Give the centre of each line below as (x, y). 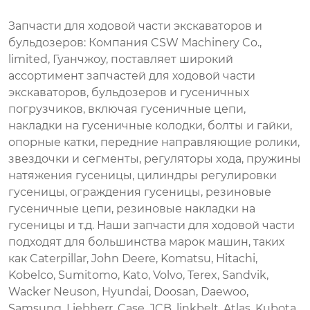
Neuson (75, 292)
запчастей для (128, 76)
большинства (127, 242)
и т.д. (81, 225)
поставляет (144, 59)
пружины (274, 159)
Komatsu (186, 258)
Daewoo (224, 292)
